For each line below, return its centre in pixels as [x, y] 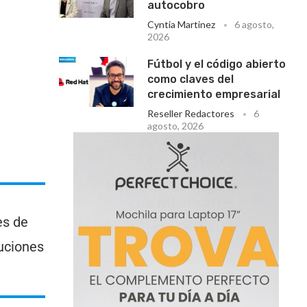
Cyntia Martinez [182, 24]
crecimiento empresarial [214, 94]
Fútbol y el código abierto [217, 64]
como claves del [191, 79]
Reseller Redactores [191, 113]
